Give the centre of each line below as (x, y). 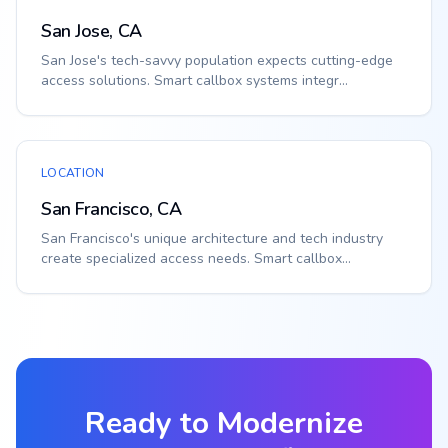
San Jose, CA (91, 31)
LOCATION (73, 173)
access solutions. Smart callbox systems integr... (194, 80)
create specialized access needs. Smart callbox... (196, 258)
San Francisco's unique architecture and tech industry (212, 238)
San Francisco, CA (111, 209)
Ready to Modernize (224, 423)
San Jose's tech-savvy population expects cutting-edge (217, 60)
